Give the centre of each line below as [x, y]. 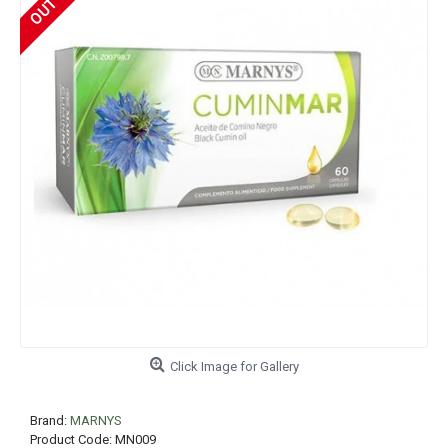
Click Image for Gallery [234, 366]
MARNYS [96, 420]
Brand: [50, 420]
